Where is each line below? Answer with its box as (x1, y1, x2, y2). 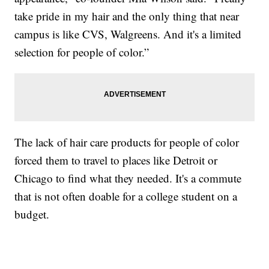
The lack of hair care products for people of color (14, 134, 240, 150)
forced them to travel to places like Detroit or (14, 152, 218, 168)
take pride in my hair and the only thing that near (14, 8, 240, 23)
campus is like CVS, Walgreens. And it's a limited (14, 26, 242, 41)
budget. (14, 206, 50, 222)
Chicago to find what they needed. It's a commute (14, 170, 242, 186)
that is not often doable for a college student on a (14, 188, 238, 204)
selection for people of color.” (14, 44, 150, 59)
